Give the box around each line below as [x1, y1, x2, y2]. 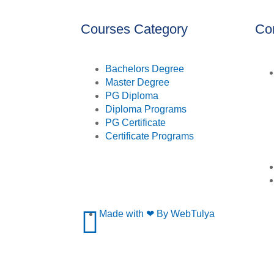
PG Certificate [105, 117, 166, 128]
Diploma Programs [105, 104, 187, 115]
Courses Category [81, 21, 188, 37]
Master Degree [105, 77, 169, 88]
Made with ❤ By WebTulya [99, 208, 215, 219]
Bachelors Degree [105, 64, 184, 75]
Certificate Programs [105, 131, 194, 142]
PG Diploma [105, 91, 158, 102]
